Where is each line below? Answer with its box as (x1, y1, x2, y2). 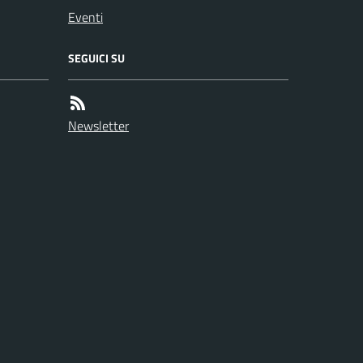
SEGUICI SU (68, 49, 125, 66)
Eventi (68, 7, 103, 27)
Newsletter (68, 116, 129, 135)
